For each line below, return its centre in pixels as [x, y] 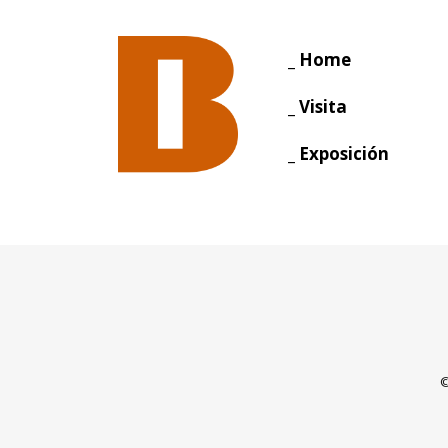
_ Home [319, 59]
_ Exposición [338, 153]
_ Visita [317, 106]
